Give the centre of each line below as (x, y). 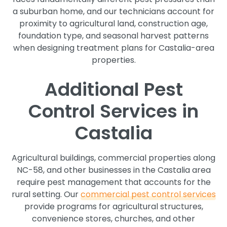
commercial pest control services (148, 194)
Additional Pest (113, 89)
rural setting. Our (46, 194)
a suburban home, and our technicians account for (113, 11)
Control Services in (113, 111)
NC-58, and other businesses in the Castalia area (113, 170)
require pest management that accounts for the (113, 182)
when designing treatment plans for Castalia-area (113, 48)
